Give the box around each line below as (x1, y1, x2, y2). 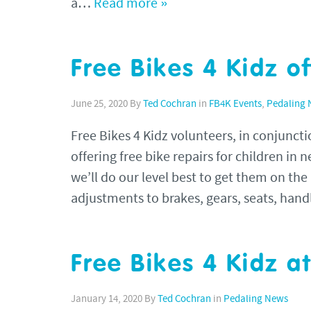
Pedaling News (224, 294, 288, 305)
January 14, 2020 (71, 294, 142, 305)
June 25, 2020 (71, 99, 128, 110)
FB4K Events (209, 99, 262, 110)
